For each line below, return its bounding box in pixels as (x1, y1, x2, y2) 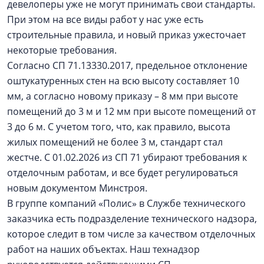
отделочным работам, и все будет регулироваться (7, 166, 238, 179)
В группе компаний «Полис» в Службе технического (7, 197, 246, 210)
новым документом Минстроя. (7, 181, 150, 194)
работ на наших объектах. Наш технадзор (7, 243, 200, 256)
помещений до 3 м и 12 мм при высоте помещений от (7, 105, 256, 118)
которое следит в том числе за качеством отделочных (7, 227, 255, 240)
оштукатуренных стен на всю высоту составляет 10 (7, 74, 239, 87)
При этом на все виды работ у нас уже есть (7, 13, 203, 26)
